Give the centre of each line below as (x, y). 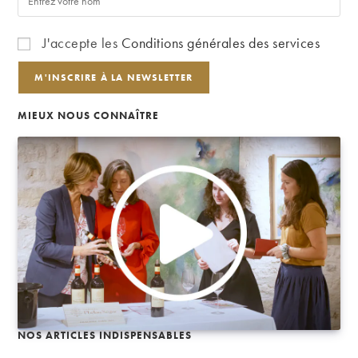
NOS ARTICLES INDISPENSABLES (105, 336)
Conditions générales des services (221, 43)
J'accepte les (80, 43)
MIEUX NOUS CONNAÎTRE (89, 116)
